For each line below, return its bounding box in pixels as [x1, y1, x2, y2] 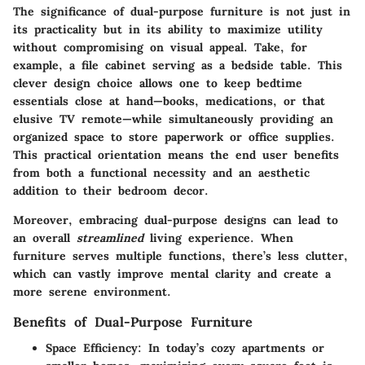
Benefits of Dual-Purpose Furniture [13, 313, 253, 330]
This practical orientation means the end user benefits [13, 147, 339, 162]
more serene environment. [13, 284, 171, 299]
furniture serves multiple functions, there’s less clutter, [13, 248, 348, 263]
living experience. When [143, 230, 293, 245]
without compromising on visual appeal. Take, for [13, 39, 307, 55]
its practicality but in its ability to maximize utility [13, 21, 323, 37]
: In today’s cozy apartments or [138, 340, 324, 355]
